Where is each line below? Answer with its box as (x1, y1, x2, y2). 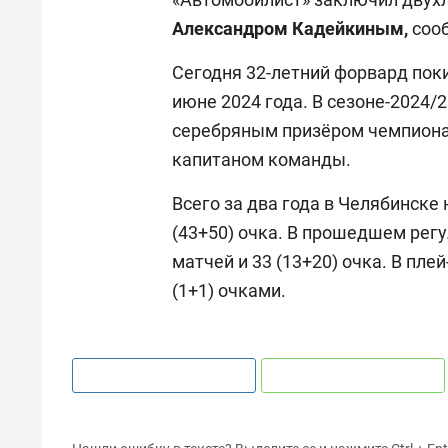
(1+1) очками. (172, 279, 286, 301)
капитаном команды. (172, 148, 355, 170)
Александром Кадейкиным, (172, 17, 412, 39)
